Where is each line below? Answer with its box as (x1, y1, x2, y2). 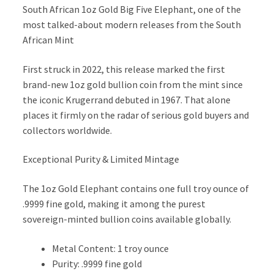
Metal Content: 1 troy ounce (52, 242, 169, 254)
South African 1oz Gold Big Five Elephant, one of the (23, 3, 242, 16)
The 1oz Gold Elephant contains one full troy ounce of (23, 182, 250, 195)
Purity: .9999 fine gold (52, 257, 143, 270)
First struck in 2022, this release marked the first (23, 62, 226, 75)
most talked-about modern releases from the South (23, 18, 242, 31)
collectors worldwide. (23, 124, 113, 136)
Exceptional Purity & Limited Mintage (23, 153, 180, 166)
